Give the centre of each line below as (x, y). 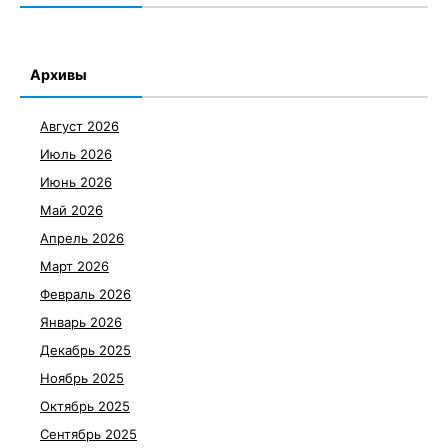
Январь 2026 (81, 321)
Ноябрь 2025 (82, 377)
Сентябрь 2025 (88, 433)
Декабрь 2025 (85, 349)
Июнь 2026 (76, 181)
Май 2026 (71, 209)
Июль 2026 (76, 153)
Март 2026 (74, 265)
